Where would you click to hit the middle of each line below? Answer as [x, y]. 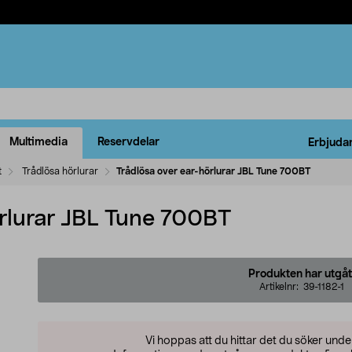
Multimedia [38, 143]
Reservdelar [128, 143]
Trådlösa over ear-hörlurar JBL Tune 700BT [213, 171]
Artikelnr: [281, 286]
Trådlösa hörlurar [60, 171]
